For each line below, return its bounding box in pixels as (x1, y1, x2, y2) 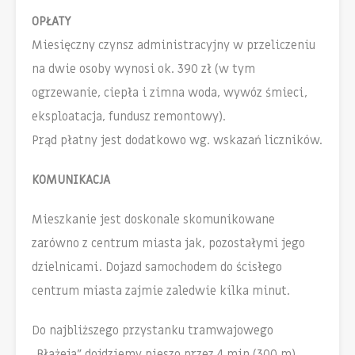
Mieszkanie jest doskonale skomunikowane (32, 212, 275, 228)
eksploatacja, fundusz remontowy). (32, 109, 226, 125)
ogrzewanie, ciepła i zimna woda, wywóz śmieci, (32, 85, 307, 101)
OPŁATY (32, 13, 71, 30)
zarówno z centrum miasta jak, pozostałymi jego (32, 235, 305, 252)
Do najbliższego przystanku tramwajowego (32, 323, 273, 339)
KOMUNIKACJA (32, 172, 110, 189)
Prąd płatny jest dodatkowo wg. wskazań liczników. (32, 132, 323, 149)
